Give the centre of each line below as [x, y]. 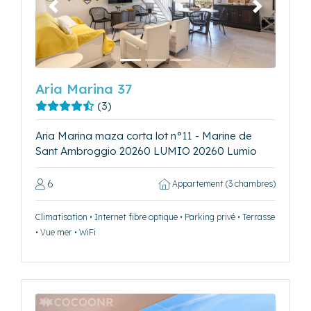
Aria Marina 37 [84, 89]
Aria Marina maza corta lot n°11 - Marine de [144, 136]
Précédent [78, 12]
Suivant [274, 12]
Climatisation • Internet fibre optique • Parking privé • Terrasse [155, 217]
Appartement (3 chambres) [223, 184]
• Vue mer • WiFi [66, 233]
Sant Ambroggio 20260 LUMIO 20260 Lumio [146, 151]
